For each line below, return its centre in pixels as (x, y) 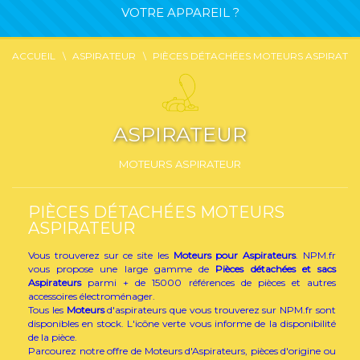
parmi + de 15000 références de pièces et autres (209, 282)
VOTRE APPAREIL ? (180, 12)
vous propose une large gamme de (122, 269)
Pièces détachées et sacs (276, 269)
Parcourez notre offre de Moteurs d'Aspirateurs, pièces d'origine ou (182, 351)
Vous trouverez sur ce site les (101, 255)
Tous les (47, 310)
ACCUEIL (34, 56)
